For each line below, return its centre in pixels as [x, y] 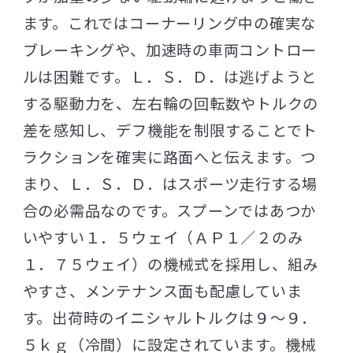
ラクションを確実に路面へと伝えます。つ [169, 156]
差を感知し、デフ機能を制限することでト [170, 130]
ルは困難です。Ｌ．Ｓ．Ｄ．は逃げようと [170, 76]
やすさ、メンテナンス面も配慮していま [162, 290]
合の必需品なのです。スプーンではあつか [169, 210]
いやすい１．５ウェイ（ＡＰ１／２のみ [163, 237]
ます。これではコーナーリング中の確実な [169, 22]
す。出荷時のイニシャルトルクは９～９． [170, 317]
